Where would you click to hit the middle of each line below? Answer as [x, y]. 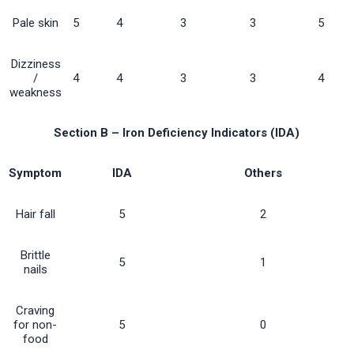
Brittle [35, 256]
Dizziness [36, 64]
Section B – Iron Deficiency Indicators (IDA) [176, 133]
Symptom [35, 173]
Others [263, 173]
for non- [35, 325]
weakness [36, 93]
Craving [35, 311]
